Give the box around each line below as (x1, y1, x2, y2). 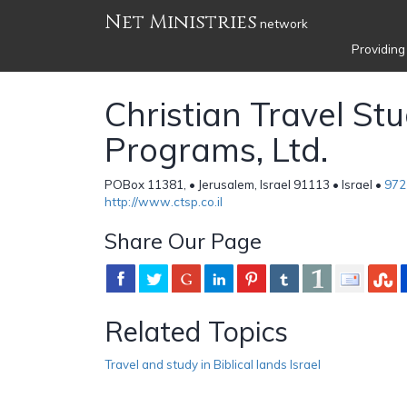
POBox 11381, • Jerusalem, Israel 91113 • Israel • (104, 176, 384, 192)
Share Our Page (104, 226, 262, 254)
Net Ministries (104, 9, 257, 35)
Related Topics (104, 313, 288, 349)
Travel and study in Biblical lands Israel (104, 356, 321, 372)
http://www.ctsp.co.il (104, 194, 223, 209)
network (257, 16, 308, 31)
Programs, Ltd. (104, 128, 328, 170)
